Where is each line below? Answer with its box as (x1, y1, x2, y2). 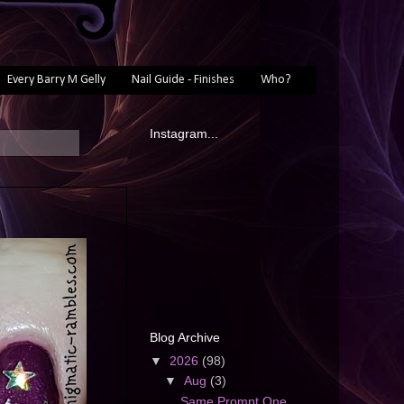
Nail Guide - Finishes (131, 72, 234, 87)
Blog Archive (150, 330, 220, 345)
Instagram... (150, 126, 218, 142)
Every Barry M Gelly (6, 72, 106, 87)
